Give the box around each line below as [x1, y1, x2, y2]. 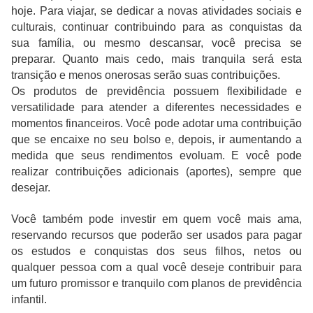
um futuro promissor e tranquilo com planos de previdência [11, 277, 302, 289]
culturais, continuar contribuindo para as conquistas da [11, 20, 302, 33]
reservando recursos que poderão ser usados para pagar [11, 228, 302, 241]
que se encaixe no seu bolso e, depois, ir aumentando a [11, 133, 302, 145]
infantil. [11, 293, 48, 305]
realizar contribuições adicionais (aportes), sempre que [11, 165, 302, 177]
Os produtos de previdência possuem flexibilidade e [11, 85, 302, 97]
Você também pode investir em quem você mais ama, [11, 212, 302, 225]
